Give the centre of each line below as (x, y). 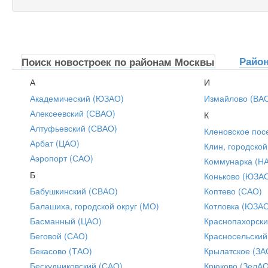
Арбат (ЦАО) (55, 143)
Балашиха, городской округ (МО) (95, 205)
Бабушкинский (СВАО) (74, 191)
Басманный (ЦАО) (66, 220)
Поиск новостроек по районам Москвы (118, 61)
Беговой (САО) (59, 235)
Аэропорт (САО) (62, 158)
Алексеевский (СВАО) (73, 113)
